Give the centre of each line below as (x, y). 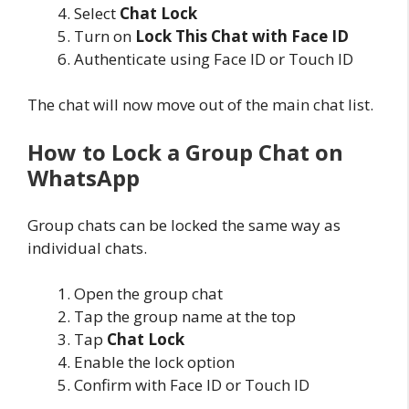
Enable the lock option (154, 362)
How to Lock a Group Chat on (185, 152)
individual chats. (87, 247)
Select (97, 13)
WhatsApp (84, 177)
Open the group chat (148, 294)
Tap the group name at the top (185, 317)
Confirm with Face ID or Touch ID (192, 385)
